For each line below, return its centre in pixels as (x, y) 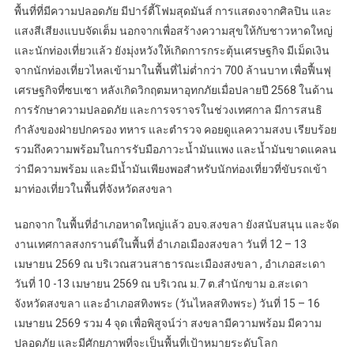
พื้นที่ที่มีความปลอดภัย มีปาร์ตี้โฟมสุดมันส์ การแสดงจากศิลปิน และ (173, 11)
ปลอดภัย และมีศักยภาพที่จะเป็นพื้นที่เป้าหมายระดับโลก (145, 343)
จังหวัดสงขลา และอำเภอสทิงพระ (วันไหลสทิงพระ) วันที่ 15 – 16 (167, 303)
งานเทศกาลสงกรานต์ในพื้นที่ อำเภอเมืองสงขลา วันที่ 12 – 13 (160, 244)
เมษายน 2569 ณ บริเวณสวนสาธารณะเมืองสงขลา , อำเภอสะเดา (169, 264)
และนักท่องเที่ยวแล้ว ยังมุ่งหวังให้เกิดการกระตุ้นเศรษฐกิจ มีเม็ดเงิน (171, 50)
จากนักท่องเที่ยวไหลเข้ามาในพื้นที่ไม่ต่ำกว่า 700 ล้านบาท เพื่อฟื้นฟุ (172, 70)
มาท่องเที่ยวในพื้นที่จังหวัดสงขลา (93, 188)
